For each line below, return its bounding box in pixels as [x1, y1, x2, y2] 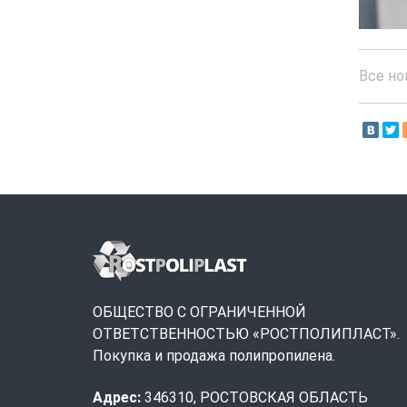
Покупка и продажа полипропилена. [93, 346, 335, 364]
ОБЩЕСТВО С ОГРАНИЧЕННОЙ [93, 303, 306, 321]
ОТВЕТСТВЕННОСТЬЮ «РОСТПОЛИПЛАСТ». [93, 324, 400, 342]
